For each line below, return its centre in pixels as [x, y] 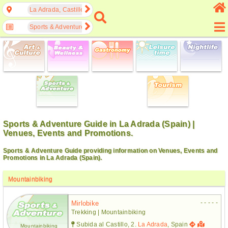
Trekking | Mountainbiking [108, 212]
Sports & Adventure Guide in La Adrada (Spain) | [99, 124]
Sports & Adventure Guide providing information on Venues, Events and [110, 150]
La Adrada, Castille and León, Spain [82, 10]
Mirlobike [85, 203]
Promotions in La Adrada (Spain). [53, 158]
